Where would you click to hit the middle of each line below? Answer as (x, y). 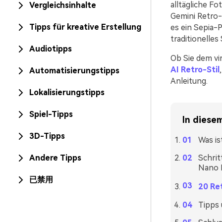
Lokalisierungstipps (67, 92)
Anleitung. (189, 81)
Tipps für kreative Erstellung (85, 27)
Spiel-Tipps (51, 114)
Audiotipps (51, 49)
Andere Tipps (55, 158)
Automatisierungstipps (74, 71)
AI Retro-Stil (195, 70)
